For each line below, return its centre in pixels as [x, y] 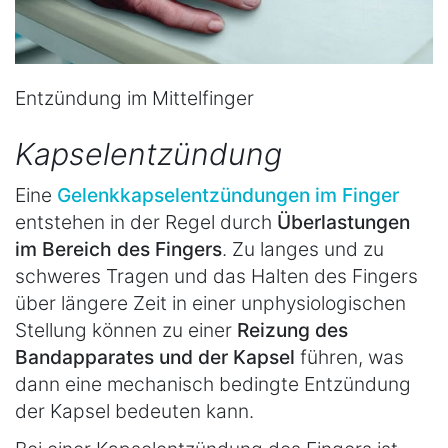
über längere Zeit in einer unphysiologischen [210, 302]
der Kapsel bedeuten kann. [134, 410]
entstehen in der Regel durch [146, 221]
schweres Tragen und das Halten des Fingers [216, 275]
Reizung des [292, 329]
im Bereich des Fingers [118, 248]
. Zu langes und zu [303, 248]
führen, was [349, 356]
